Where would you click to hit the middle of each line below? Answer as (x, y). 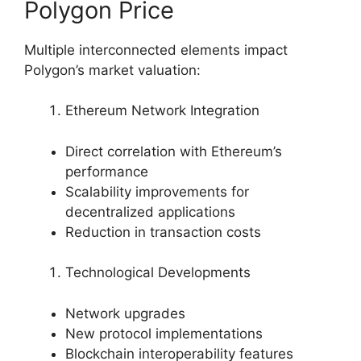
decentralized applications (150, 212)
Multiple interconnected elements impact (156, 50)
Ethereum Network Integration (162, 111)
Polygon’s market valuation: (112, 70)
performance (107, 171)
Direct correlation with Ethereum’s (174, 151)
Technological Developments (158, 273)
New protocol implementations (164, 333)
